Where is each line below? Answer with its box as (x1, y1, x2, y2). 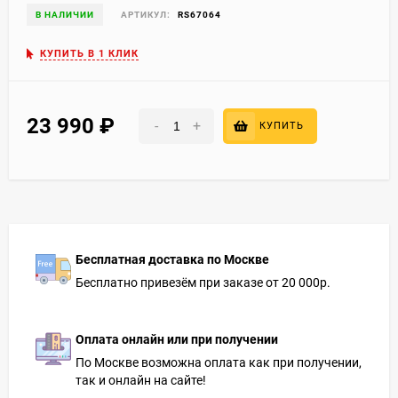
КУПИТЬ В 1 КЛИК (40, 47, 139, 60)
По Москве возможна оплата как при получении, (76, 354, 362, 370)
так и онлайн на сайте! (76, 372, 206, 387)
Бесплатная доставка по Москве (76, 251, 269, 267)
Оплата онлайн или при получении (76, 331, 278, 346)
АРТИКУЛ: (121, 9, 171, 20)
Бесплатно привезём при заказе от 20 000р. (76, 275, 330, 290)
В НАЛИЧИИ (36, 9, 94, 20)
